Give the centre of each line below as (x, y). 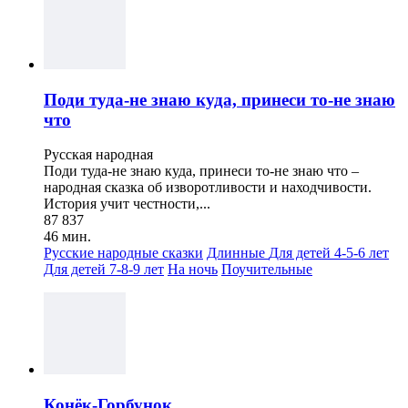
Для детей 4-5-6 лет (329, 253)
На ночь (193, 270)
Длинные (238, 253)
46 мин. (67, 237)
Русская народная (98, 155)
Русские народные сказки (123, 253)
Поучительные (267, 270)
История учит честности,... (127, 204)
